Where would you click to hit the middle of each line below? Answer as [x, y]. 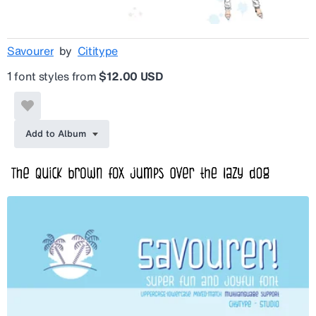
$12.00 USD [130, 77]
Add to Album [56, 134]
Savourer [31, 51]
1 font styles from [53, 77]
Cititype [97, 51]
